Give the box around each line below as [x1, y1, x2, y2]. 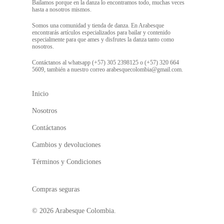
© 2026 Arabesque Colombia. [32, 207, 116, 214]
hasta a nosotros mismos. [32, 6, 91, 13]
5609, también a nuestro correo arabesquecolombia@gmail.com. [32, 66, 183, 73]
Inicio [32, 90, 48, 97]
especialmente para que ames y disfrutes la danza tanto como [32, 36, 174, 43]
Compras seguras [32, 185, 79, 193]
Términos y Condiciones [32, 158, 101, 165]
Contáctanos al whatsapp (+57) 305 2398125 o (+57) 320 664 [32, 59, 179, 66]
